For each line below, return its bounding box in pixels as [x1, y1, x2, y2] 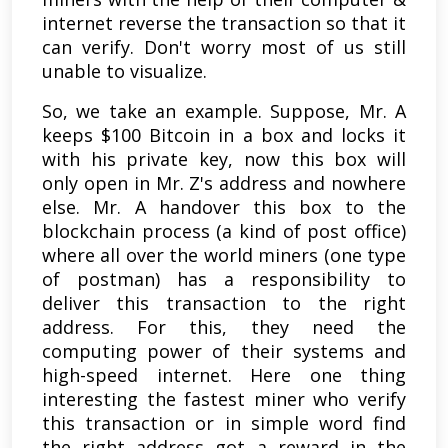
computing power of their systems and [42, 338, 406, 363]
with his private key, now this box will [42, 146, 406, 171]
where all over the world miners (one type [42, 242, 406, 267]
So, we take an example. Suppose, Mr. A [42, 98, 406, 123]
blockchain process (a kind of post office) [42, 218, 406, 243]
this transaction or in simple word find [42, 410, 406, 435]
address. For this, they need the [42, 314, 406, 339]
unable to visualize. [42, 58, 212, 83]
